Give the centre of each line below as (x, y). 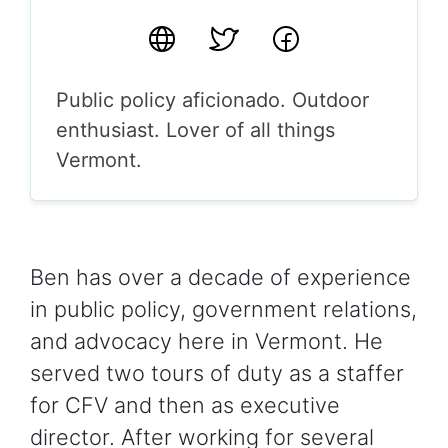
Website (184, 37)
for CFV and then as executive (185, 404)
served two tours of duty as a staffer (217, 372)
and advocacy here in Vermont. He (206, 340)
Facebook (316, 37)
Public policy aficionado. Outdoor (212, 99)
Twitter (241, 37)
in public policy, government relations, (223, 308)
